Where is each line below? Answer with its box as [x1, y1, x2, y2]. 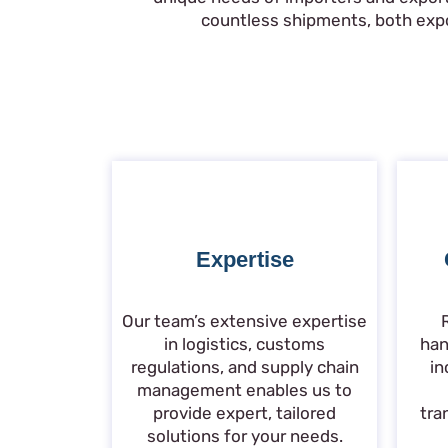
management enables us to [137, 380, 352, 401]
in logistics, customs [164, 334, 325, 355]
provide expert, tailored [153, 403, 336, 424]
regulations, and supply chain [130, 357, 359, 378]
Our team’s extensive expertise [122, 311, 367, 332]
